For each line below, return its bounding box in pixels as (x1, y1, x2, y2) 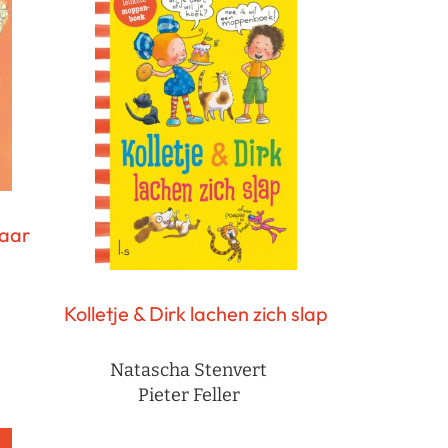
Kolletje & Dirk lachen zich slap (64, 301, 328, 327)
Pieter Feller (137, 384, 240, 407)
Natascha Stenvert (110, 359, 267, 382)
